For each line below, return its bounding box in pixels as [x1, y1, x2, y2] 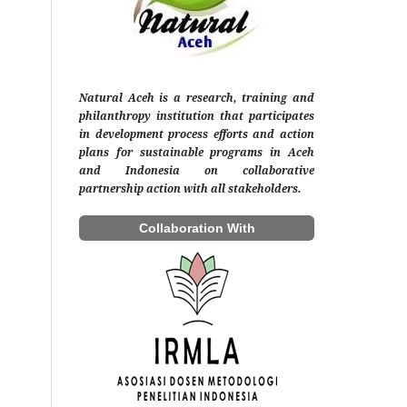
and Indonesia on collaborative [79, 163, 314, 177]
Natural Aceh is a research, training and [79, 90, 314, 104]
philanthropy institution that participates [79, 108, 314, 123]
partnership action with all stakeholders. [79, 181, 302, 195]
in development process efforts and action [79, 126, 314, 141]
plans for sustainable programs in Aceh [79, 144, 314, 159]
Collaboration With [138, 220, 255, 235]
